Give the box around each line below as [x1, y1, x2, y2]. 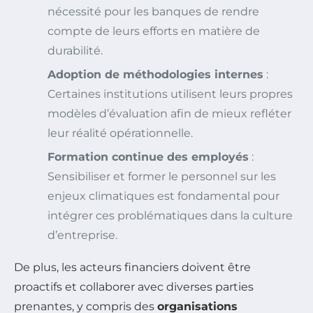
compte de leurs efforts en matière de [48, 24, 260, 38]
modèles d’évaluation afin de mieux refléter [48, 106, 291, 120]
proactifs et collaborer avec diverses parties [14, 279, 254, 293]
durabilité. [48, 43, 103, 57]
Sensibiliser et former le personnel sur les [48, 169, 276, 183]
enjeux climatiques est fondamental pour [48, 189, 279, 203]
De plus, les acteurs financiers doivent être [14, 260, 251, 274]
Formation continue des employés [48, 150, 249, 163]
